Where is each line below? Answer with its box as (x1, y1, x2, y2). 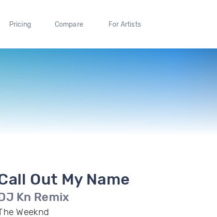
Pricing (9, 20, 31, 29)
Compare (54, 20, 84, 29)
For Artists (108, 20, 141, 29)
